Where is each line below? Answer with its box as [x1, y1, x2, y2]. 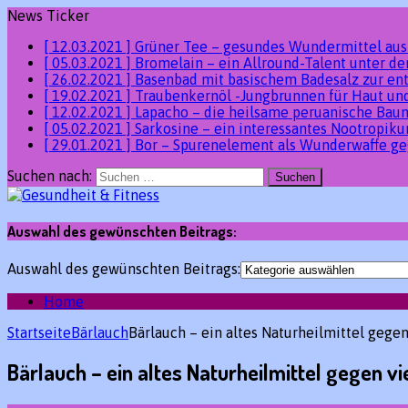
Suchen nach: [7, 168, 92, 184]
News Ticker [7, 7, 89, 24]
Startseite [7, 323, 71, 341]
